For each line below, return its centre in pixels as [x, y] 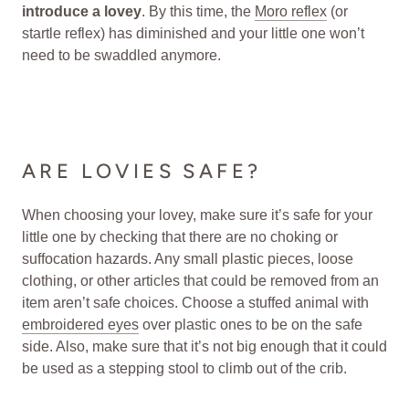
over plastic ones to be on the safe [251, 325]
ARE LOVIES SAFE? [142, 172]
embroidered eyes [80, 325]
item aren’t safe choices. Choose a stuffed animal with [195, 303]
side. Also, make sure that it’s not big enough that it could [204, 347]
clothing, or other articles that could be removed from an [200, 281]
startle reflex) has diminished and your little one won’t [193, 34]
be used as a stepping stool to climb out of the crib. [184, 369]
